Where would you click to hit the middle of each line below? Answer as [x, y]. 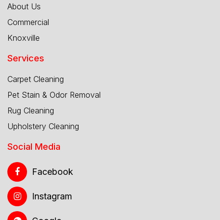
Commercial [28, 22]
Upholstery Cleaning [43, 126]
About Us [24, 6]
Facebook [53, 171]
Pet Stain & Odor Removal [54, 95]
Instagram [52, 196]
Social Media [34, 146]
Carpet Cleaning [36, 79]
